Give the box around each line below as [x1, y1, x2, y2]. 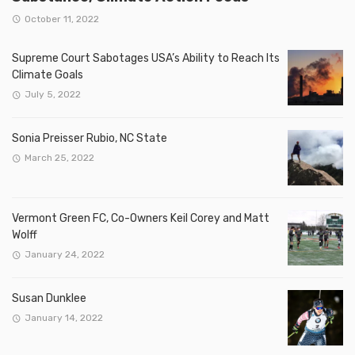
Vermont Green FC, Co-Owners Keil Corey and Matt [12, 211, 269, 225]
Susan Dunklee [12, 291, 86, 305]
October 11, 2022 [24, 13, 99, 25]
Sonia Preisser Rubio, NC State [12, 131, 167, 145]
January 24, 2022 [24, 249, 105, 261]
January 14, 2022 [24, 312, 103, 324]
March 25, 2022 [24, 152, 94, 164]
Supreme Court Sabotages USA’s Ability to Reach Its [12, 51, 280, 65]
